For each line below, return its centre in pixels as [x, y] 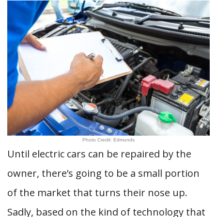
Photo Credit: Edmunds [108, 140]
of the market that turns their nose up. [97, 193]
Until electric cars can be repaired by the [99, 154]
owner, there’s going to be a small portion [103, 173]
